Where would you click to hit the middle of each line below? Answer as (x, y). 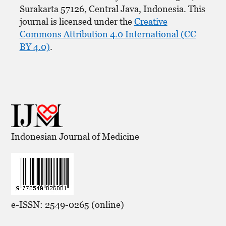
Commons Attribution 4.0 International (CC (108, 34)
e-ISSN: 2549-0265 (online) (68, 204)
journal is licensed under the (77, 21)
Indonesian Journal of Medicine (75, 136)
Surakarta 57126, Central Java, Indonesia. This (112, 9)
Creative (151, 21)
